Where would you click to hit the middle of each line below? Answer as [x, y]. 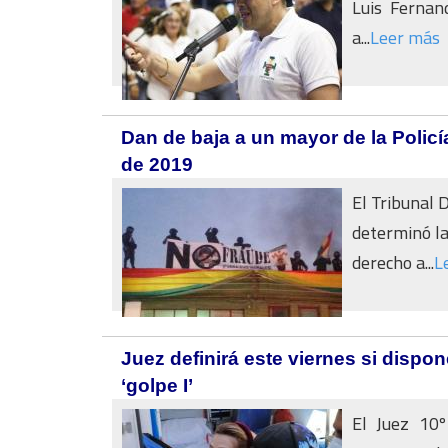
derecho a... [393, 262]
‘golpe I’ [157, 385]
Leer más [405, 37]
